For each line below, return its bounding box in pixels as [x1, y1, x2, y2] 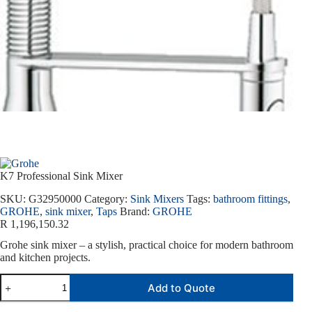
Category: [84, 192, 130, 205]
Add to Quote [148, 281, 216, 295]
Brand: [120, 205, 153, 217]
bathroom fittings [213, 192, 288, 205]
